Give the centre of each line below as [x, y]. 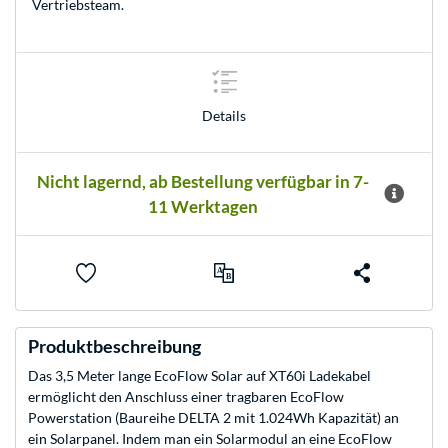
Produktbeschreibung [114, 346]
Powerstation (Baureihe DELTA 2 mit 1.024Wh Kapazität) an [213, 418]
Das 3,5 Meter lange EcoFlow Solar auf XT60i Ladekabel [199, 376]
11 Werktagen [203, 207]
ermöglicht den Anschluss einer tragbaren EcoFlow [186, 397]
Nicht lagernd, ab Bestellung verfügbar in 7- [203, 182]
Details [224, 115]
